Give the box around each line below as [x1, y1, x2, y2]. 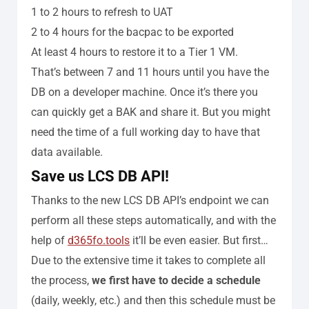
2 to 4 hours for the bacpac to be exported [31, 25, 234, 39]
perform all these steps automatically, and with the [31, 213, 276, 227]
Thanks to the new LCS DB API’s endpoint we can [31, 193, 269, 207]
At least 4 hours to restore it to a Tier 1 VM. [31, 45, 238, 59]
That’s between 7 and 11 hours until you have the [31, 65, 269, 79]
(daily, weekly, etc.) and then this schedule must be [31, 293, 275, 307]
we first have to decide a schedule [92, 273, 261, 287]
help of [31, 233, 68, 247]
